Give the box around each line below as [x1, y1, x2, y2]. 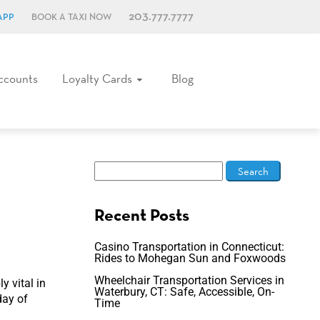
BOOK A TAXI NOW [31, 13, 111, 22]
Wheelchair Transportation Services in [94, 274, 284, 287]
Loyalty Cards [62, 71, 132, 86]
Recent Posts [94, 204, 189, 226]
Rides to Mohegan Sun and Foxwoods [94, 251, 286, 265]
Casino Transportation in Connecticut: [94, 240, 284, 254]
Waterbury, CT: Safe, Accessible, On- [94, 285, 274, 299]
